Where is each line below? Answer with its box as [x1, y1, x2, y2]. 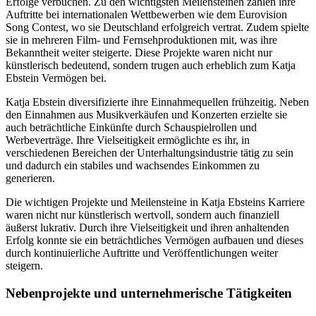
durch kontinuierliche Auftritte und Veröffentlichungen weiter [6, 246, 278, 259]
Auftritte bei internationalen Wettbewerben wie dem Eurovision [6, 8, 287, 20]
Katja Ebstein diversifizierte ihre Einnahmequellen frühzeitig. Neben [6, 95, 309, 108]
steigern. [6, 259, 43, 272]
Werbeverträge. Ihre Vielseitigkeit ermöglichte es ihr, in [6, 133, 250, 146]
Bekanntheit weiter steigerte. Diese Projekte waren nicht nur [6, 46, 272, 59]
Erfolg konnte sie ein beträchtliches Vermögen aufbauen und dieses [6, 233, 303, 246]
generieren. [6, 171, 55, 184]
